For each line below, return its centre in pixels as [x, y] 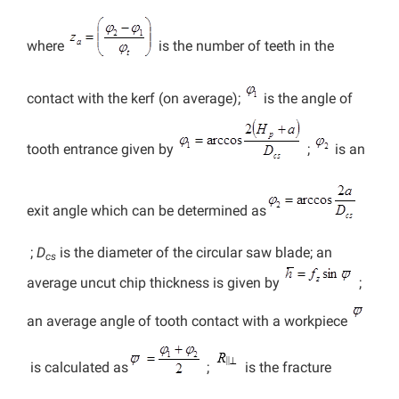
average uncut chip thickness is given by [155, 283]
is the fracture [286, 368]
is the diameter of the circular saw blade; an [194, 253]
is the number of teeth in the [244, 46]
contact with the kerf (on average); [135, 99]
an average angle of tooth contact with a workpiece [189, 322]
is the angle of [306, 99]
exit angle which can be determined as [147, 211]
